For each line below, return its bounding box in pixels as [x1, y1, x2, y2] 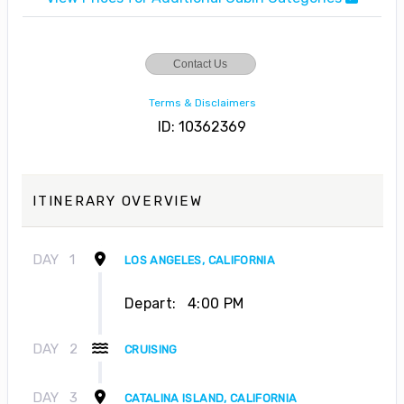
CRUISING [124, 342, 178, 356]
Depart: [124, 294, 177, 312]
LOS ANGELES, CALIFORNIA [124, 252, 276, 267]
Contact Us [173, 57, 227, 70]
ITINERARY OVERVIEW [32, 192, 203, 209]
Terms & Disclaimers [148, 96, 256, 109]
